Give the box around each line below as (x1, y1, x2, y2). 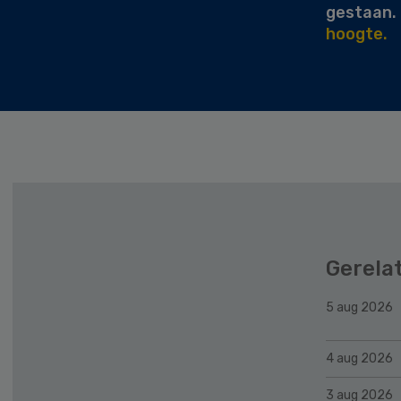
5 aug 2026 (326, 299, 393, 315)
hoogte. (326, 23, 388, 44)
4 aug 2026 (326, 350, 393, 366)
